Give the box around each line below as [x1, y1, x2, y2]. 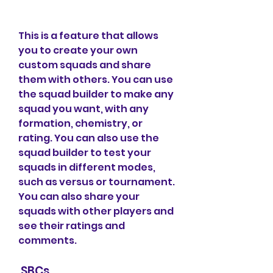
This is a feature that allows [18, 29, 158, 43]
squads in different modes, [18, 160, 155, 174]
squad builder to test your [18, 146, 151, 160]
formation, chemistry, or [18, 116, 143, 130]
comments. [18, 233, 77, 247]
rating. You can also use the [18, 131, 159, 145]
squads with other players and [18, 204, 174, 218]
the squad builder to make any [18, 87, 174, 101]
